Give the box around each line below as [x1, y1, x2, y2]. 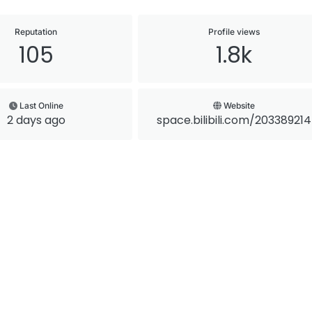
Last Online [19, 100, 63, 111]
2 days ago [6, 112, 65, 128]
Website [221, 100, 255, 111]
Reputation [15, 26, 58, 37]
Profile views [208, 26, 260, 37]
